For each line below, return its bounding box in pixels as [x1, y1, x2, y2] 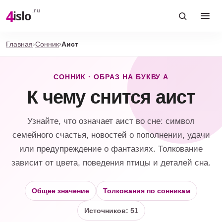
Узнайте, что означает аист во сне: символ [27, 116, 195, 126]
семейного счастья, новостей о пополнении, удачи [12, 130, 210, 140]
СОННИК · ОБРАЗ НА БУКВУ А [53, 73, 169, 81]
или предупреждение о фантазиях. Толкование [19, 144, 203, 154]
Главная [6, 40, 33, 48]
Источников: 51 [84, 206, 138, 215]
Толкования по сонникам [103, 186, 190, 195]
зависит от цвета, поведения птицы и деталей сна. [11, 158, 211, 167]
